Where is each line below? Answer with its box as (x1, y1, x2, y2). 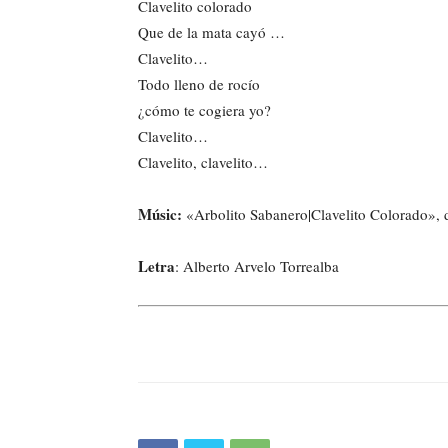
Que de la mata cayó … (138, 21, 285, 42)
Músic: (138, 202, 186, 225)
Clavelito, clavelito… (138, 151, 268, 172)
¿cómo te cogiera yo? (138, 99, 271, 120)
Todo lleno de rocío (138, 73, 260, 94)
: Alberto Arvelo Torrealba (175, 255, 339, 276)
